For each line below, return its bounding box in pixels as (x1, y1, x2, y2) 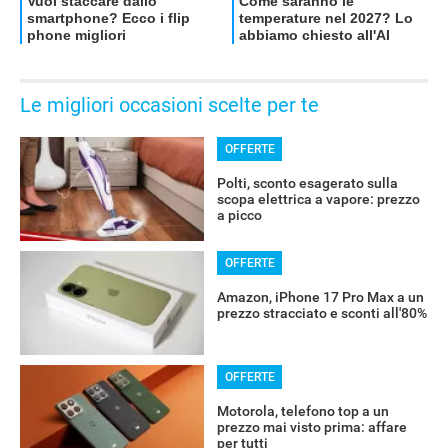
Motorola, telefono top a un (216, 403, 389, 420)
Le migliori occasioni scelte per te (20, 93, 319, 118)
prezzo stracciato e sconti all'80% (216, 305, 427, 322)
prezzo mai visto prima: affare (216, 419, 407, 436)
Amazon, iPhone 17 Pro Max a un (216, 289, 424, 306)
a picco (216, 207, 262, 224)
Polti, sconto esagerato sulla (216, 175, 398, 192)
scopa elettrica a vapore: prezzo (216, 191, 420, 208)
